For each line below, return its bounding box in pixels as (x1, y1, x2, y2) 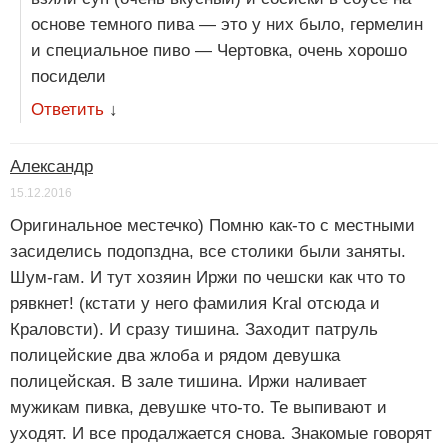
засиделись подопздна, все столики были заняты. (10, 241, 406, 261)
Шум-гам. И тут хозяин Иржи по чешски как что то (10, 267, 405, 287)
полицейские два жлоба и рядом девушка (10, 345, 340, 365)
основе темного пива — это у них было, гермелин (31, 14, 423, 34)
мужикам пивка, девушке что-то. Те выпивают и (10, 397, 387, 417)
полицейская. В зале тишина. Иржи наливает (10, 371, 367, 391)
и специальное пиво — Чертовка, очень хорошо (31, 40, 407, 60)
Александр (10, 156, 93, 176)
